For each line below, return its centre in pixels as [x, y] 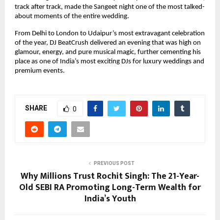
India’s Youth [110, 199]
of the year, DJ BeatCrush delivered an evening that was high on [108, 43]
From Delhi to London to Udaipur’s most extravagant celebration [110, 33]
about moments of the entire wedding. [72, 16]
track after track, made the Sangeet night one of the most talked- [110, 7]
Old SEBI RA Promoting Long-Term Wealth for [110, 187]
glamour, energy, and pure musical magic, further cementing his [108, 52]
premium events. [40, 71]
